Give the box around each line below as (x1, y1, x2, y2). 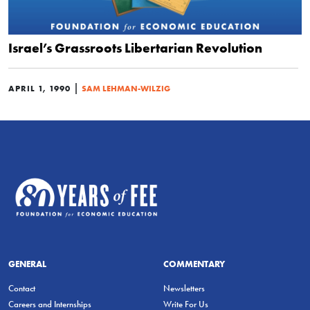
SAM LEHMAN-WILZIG (82, 83, 170, 93)
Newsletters (163, 282, 205, 293)
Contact (8, 282, 35, 293)
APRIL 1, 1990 (8, 83, 71, 93)
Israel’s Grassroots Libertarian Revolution (8, 39, 262, 56)
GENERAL (8, 257, 46, 269)
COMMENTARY (163, 257, 225, 269)
